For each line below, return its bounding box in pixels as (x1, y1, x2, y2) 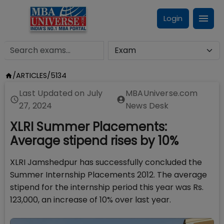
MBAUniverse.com (125, 87, 198, 99)
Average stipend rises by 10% (10, 132, 178, 149)
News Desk (125, 100, 169, 111)
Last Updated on (19, 87, 87, 99)
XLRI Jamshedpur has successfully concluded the (10, 156, 202, 168)
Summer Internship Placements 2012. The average (10, 169, 207, 180)
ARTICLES (15, 70, 47, 80)
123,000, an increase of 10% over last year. (10, 194, 171, 205)
